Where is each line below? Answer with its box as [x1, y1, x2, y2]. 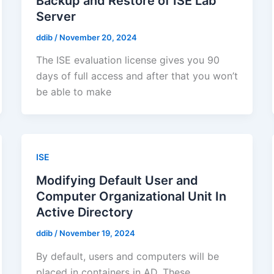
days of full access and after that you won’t [35, 70, 238, 83]
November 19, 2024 [59, 228, 135, 239]
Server [35, 9, 76, 24]
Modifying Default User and [35, 173, 198, 188]
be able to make [35, 86, 111, 98]
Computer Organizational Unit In [35, 189, 226, 204]
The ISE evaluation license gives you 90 [35, 54, 220, 67]
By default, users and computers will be [35, 250, 219, 262]
